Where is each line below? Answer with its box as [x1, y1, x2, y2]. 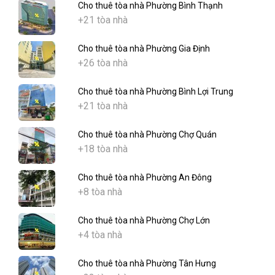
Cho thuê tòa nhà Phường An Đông [78, 172, 212, 183]
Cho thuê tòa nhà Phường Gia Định [78, 44, 210, 54]
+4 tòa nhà [78, 229, 122, 241]
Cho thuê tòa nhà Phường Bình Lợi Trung [78, 87, 233, 97]
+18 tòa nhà [78, 143, 128, 155]
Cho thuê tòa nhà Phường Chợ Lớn [78, 215, 210, 226]
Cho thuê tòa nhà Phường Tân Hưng [78, 258, 216, 269]
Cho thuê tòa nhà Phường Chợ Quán [78, 130, 217, 140]
